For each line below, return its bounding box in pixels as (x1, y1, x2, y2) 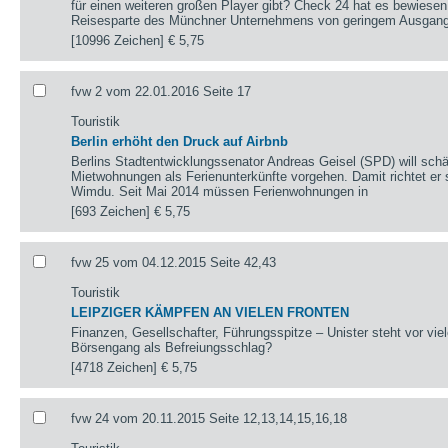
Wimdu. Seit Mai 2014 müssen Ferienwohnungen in (71, 183, 369, 199)
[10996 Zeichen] (71, 32, 169, 48)
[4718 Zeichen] (71, 359, 162, 375)
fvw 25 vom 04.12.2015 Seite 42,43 (71, 254, 277, 270)
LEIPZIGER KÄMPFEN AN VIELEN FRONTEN (71, 304, 350, 320)
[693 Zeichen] (71, 203, 155, 219)
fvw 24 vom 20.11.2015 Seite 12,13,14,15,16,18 (71, 410, 348, 426)
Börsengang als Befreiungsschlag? (71, 339, 273, 355)
